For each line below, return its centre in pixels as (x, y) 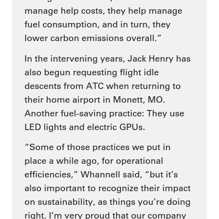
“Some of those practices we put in (98, 147)
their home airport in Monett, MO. (95, 99)
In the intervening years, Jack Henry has (108, 58)
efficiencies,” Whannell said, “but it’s (101, 175)
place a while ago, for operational (94, 161)
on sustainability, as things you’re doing (108, 202)
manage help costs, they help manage (103, 11)
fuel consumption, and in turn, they (98, 25)
